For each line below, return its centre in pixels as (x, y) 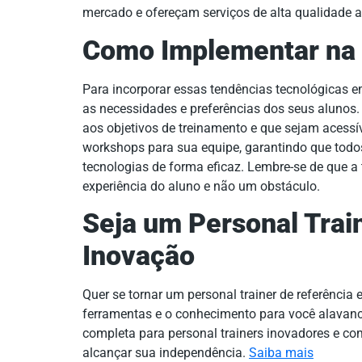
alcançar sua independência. (166, 352)
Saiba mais (281, 352)
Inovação (139, 255)
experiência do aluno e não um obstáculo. (201, 186)
